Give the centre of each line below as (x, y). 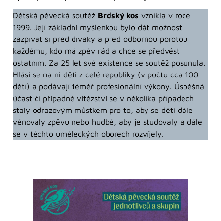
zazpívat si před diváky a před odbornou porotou (100, 39)
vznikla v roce (165, 16)
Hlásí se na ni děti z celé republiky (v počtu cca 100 (106, 75)
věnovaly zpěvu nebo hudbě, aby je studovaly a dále (108, 122)
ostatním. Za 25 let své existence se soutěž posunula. (109, 63)
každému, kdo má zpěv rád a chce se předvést (96, 51)
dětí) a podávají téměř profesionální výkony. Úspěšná (109, 87)
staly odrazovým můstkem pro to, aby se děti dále (103, 110)
